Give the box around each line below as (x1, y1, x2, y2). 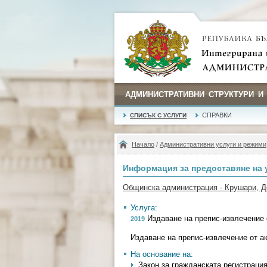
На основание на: (131, 250, 193, 259)
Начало (132, 141, 154, 148)
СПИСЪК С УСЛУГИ (130, 112, 187, 119)
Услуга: (131, 203, 157, 212)
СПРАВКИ (202, 111, 232, 119)
